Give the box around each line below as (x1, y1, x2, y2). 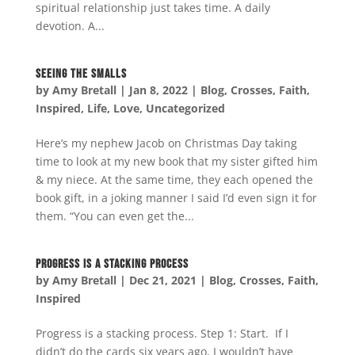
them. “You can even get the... (35, 208, 194, 223)
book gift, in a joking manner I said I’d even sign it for (35, 189, 317, 205)
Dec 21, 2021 (128, 272, 197, 288)
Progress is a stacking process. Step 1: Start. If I (35, 325, 288, 341)
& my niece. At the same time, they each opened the (35, 171, 313, 187)
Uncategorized (145, 100, 225, 116)
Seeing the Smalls (35, 66, 127, 82)
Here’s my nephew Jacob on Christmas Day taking (35, 135, 297, 151)
